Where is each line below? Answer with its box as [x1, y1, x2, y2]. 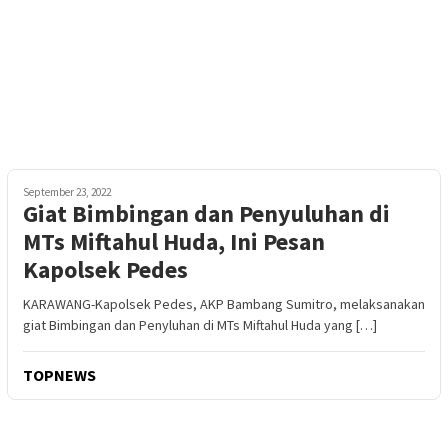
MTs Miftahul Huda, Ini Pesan [23, 226, 325, 257]
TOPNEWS [23, 365, 96, 385]
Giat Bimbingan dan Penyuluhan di [23, 198, 390, 229]
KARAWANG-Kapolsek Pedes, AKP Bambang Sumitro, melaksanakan [23, 295, 425, 313]
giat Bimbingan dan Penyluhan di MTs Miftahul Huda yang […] [23, 316, 377, 334]
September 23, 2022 [23, 185, 111, 199]
